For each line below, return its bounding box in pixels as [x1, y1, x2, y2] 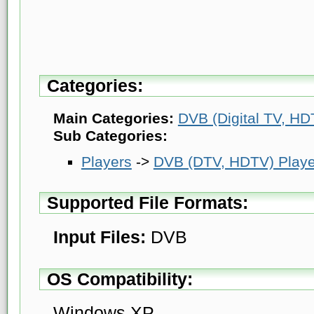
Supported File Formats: [46, 192, 248, 212]
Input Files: [53, 226, 146, 247]
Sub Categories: [53, 127, 168, 144]
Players [81, 153, 132, 170]
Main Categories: [53, 109, 174, 127]
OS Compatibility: [46, 268, 193, 289]
